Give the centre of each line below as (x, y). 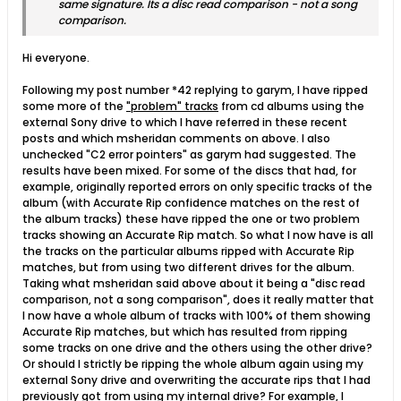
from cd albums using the (291, 107)
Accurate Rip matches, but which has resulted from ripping (185, 332)
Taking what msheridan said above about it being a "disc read (194, 284)
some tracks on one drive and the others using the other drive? (197, 348)
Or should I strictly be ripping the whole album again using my (193, 364)
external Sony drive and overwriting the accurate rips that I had (196, 380)
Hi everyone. (56, 58)
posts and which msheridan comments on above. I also (176, 139)
